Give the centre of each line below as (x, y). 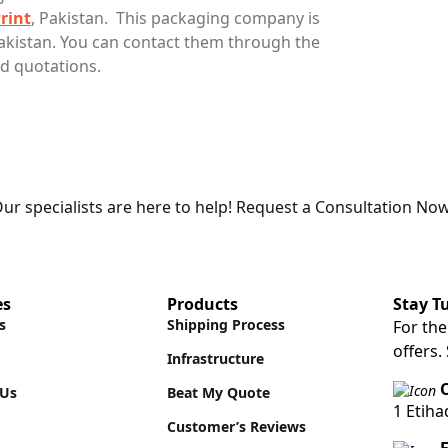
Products (202, 304)
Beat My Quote (218, 393)
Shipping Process (226, 325)
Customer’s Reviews (236, 427)
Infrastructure (215, 359)
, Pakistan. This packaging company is (175, 18)
